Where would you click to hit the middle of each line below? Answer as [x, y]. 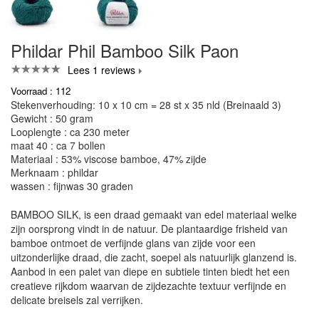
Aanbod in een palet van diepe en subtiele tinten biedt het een [150, 271]
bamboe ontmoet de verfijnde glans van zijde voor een [133, 242]
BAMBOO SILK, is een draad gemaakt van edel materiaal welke [154, 214]
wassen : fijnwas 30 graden [72, 185]
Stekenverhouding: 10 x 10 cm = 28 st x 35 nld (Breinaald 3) [146, 104]
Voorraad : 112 [41, 90]
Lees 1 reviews [101, 69]
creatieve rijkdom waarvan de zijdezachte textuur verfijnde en [148, 285]
